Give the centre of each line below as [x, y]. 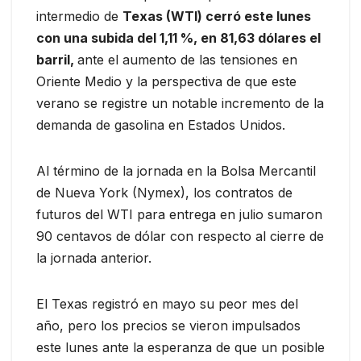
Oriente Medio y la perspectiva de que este [166, 81]
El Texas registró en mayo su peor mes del [167, 303]
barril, [57, 59]
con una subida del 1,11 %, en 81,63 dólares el [178, 37]
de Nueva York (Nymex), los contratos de [164, 192]
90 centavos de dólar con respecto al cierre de [180, 236]
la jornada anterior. [94, 257]
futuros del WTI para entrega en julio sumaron [179, 214]
